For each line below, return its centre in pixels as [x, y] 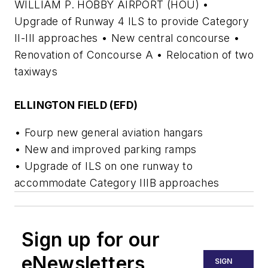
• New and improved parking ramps [106, 149]
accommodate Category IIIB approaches [117, 182]
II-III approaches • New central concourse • [127, 38]
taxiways [36, 72]
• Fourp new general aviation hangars [109, 132]
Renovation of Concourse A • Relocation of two [134, 55]
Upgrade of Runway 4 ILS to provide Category [132, 22]
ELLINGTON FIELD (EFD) [76, 105]
